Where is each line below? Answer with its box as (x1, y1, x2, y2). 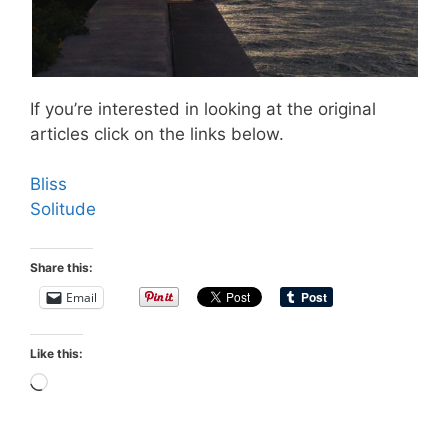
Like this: (30, 345, 83, 361)
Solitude (30, 199, 96, 220)
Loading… (47, 373, 126, 394)
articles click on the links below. (30, 123, 284, 144)
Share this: (30, 259, 93, 275)
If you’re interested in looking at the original (30, 98, 376, 119)
